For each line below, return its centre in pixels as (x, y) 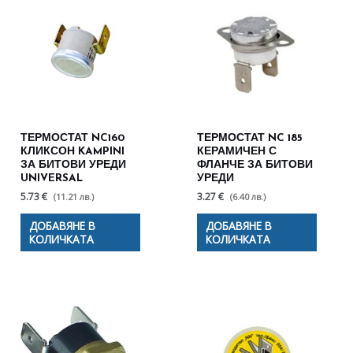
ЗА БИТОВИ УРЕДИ (74, 165)
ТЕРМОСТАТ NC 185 (250, 139)
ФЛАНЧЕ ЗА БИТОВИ (255, 165)
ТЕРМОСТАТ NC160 (73, 139)
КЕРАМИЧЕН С (237, 152)
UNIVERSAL (52, 179)
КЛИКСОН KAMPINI (73, 152)
